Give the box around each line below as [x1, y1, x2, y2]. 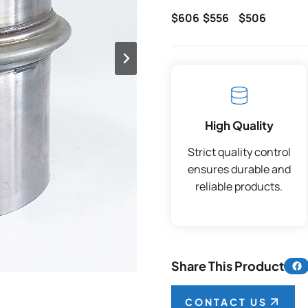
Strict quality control [187, 144, 291, 159]
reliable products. [195, 179, 283, 194]
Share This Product [171, 258, 284, 274]
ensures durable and [187, 162, 291, 177]
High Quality [204, 118, 274, 133]
